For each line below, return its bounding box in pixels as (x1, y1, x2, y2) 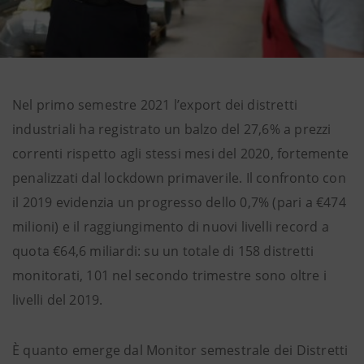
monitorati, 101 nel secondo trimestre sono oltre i (12, 266, 327, 284)
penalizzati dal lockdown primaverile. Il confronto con (12, 169, 346, 187)
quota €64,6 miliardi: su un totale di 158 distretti (12, 242, 314, 260)
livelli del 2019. (12, 291, 103, 309)
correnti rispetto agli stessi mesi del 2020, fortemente (12, 145, 349, 162)
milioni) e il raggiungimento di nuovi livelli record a (12, 218, 329, 236)
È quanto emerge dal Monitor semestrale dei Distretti (12, 341, 349, 359)
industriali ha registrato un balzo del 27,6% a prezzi (12, 120, 331, 138)
